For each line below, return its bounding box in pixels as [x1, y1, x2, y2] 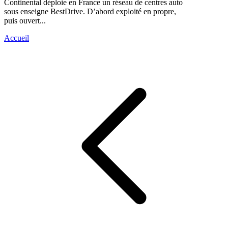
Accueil [4, 33, 29, 42]
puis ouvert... [4, 16, 46, 25]
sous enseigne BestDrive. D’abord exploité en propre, [4, 7, 176, 16]
